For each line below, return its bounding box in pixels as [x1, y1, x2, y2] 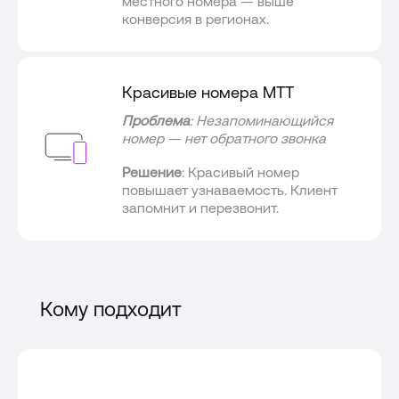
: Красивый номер [182, 163, 300, 180]
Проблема [122, 111, 191, 128]
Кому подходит [40, 297, 182, 321]
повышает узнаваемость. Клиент [122, 181, 338, 198]
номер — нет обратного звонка [122, 129, 327, 146]
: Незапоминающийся [190, 111, 334, 128]
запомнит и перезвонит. [122, 199, 280, 216]
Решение [122, 163, 183, 180]
